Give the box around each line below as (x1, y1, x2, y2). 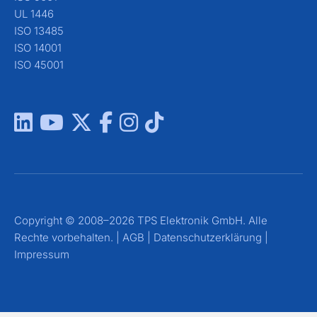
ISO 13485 (14, 24, 64, 38)
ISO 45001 (14, 58, 64, 72)
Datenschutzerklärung (154, 231, 262, 245)
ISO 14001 (14, 41, 62, 55)
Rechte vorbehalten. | (14, 231, 122, 245)
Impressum (14, 248, 69, 262)
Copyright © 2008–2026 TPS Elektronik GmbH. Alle (14, 214, 267, 228)
